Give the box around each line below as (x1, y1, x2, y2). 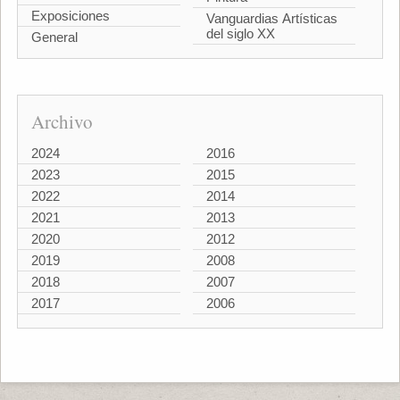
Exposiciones (30, 7, 110, 23)
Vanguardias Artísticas (206, 11, 337, 26)
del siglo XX (206, 26, 275, 41)
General (30, 29, 78, 45)
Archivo (30, 109, 93, 134)
